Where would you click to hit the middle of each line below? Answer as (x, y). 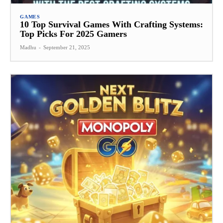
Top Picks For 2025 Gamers (73, 34)
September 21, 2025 (67, 47)
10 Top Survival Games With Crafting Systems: (111, 24)
